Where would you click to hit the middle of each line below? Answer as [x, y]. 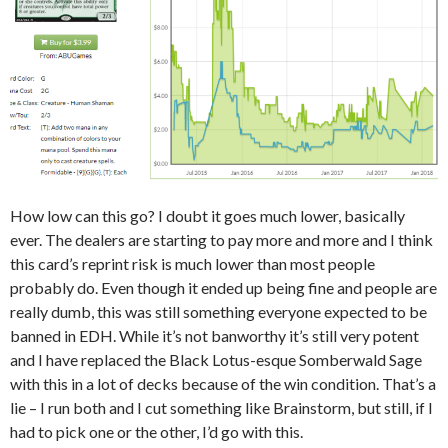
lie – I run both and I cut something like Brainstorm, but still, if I [221, 407]
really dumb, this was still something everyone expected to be [218, 311]
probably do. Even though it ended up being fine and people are [223, 287]
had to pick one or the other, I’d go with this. [156, 431]
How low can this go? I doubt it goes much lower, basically [207, 215]
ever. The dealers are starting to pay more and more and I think [221, 239]
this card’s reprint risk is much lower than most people [192, 263]
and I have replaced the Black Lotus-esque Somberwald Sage [216, 359]
